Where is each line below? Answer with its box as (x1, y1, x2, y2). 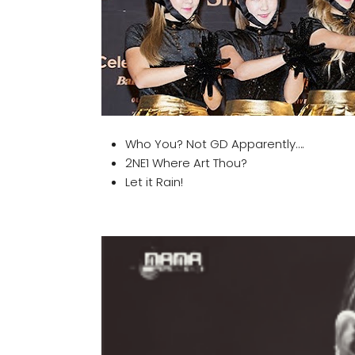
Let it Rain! (125, 174, 183, 191)
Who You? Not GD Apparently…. (125, 136, 304, 153)
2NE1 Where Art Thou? (125, 155, 247, 172)
